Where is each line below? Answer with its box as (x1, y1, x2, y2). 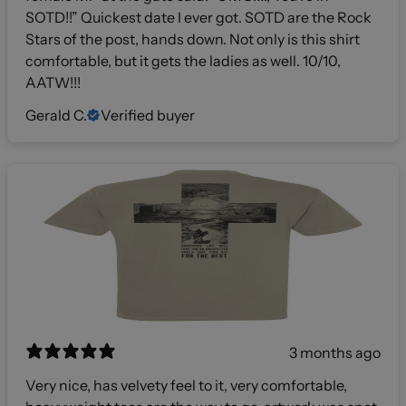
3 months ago (289, 343, 381, 362)
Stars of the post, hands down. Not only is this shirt (25, 30, 360, 49)
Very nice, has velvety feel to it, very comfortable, (25, 376, 347, 395)
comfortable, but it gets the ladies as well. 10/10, (25, 52, 341, 71)
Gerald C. (25, 106, 87, 125)
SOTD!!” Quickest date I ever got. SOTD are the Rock (25, 8, 372, 27)
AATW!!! (25, 73, 81, 92)
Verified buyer (101, 106, 195, 125)
